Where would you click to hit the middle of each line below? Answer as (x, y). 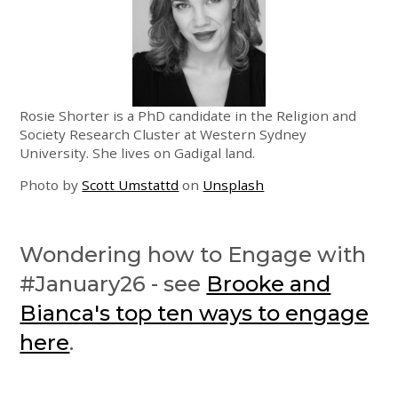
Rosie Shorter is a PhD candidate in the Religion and (188, 115)
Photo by (51, 184)
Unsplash (234, 184)
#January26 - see (113, 284)
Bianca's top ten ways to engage (195, 314)
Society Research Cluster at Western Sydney (163, 134)
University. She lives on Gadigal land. (138, 152)
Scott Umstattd (131, 184)
